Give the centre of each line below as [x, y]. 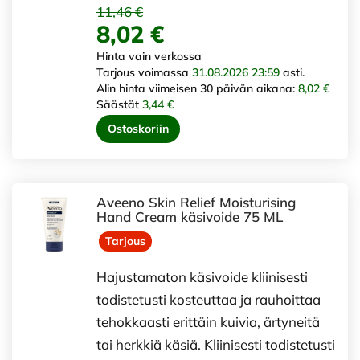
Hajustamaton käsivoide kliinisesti [202, 276]
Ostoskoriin [138, 129]
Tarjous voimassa [144, 73]
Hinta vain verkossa [149, 57]
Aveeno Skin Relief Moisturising [196, 202]
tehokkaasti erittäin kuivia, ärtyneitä [208, 321]
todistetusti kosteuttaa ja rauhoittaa [209, 299]
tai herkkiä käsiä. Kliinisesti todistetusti [216, 344]
